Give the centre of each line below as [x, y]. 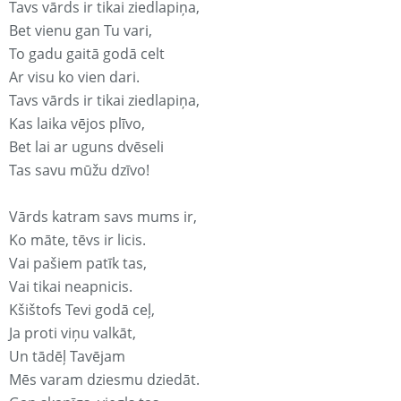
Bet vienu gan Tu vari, [81, 31]
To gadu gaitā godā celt [87, 54]
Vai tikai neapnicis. [71, 287]
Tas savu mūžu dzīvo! [79, 171]
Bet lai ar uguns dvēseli [86, 147]
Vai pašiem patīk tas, [78, 264]
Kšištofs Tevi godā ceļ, [82, 310]
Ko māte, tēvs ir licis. [77, 240]
